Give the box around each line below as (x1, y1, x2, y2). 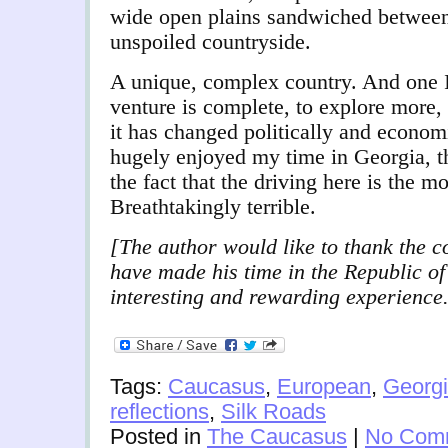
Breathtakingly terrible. (110, 194, 316, 220)
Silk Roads (221, 399, 326, 425)
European (277, 374, 371, 400)
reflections (110, 399, 209, 425)
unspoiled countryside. (110, 29, 311, 55)
